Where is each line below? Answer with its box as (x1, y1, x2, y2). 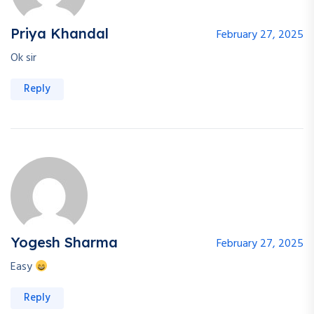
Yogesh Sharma (11, 233, 118, 252)
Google (186, 22, 225, 36)
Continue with (109, 22, 186, 36)
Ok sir (11, 49, 36, 68)
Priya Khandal (11, 25, 109, 43)
